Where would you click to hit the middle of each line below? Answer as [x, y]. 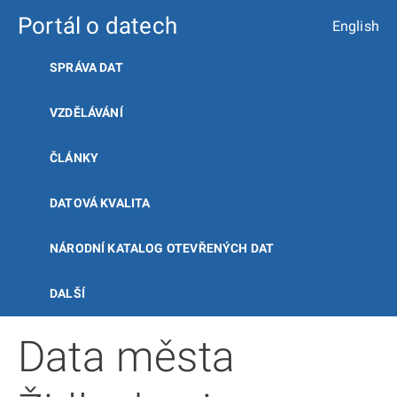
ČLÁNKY [74, 158]
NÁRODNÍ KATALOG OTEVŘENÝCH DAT [162, 248]
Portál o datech [97, 26]
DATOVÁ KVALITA [100, 203]
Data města [126, 357]
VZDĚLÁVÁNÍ [86, 113]
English [355, 26]
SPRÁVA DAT [86, 67]
